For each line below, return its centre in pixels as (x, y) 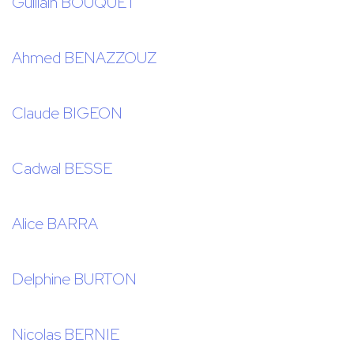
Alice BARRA (55, 224)
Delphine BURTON (74, 279)
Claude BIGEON (67, 113)
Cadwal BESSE (62, 169)
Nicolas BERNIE (66, 335)
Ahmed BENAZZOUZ (84, 58)
